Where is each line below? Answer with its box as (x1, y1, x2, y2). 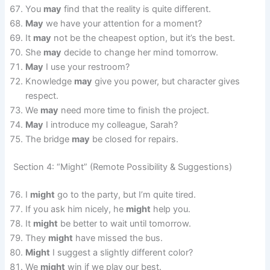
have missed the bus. (73, 233, 163, 244)
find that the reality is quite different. (61, 4, 212, 15)
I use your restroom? (43, 61, 130, 73)
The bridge (25, 134, 72, 145)
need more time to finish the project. (58, 105, 210, 116)
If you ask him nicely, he (25, 204, 127, 215)
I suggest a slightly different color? (50, 247, 193, 259)
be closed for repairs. (90, 134, 179, 145)
